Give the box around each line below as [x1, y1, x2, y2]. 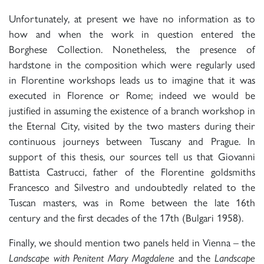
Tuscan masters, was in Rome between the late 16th [9, 196, 255, 209]
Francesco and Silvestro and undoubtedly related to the [9, 181, 255, 194]
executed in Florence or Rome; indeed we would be [9, 89, 255, 102]
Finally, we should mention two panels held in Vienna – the [9, 236, 255, 249]
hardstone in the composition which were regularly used [9, 58, 255, 71]
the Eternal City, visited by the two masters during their [9, 120, 255, 133]
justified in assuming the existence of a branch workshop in [9, 104, 255, 117]
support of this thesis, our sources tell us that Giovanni [9, 150, 255, 163]
